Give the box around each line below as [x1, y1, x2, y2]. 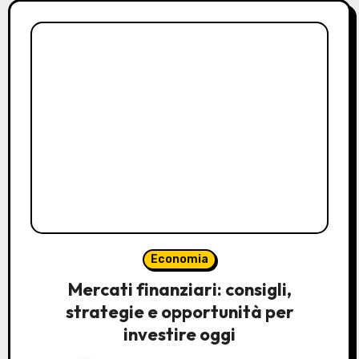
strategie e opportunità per [65, 301, 294, 324]
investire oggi [123, 323, 236, 346]
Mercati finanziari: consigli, [67, 278, 292, 301]
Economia [151, 252, 208, 267]
